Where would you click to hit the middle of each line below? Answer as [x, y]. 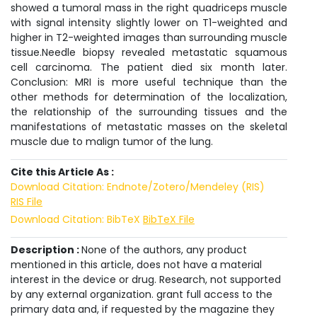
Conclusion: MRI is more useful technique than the [149, 82]
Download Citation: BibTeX [77, 219]
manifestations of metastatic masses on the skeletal [149, 127]
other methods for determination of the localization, [149, 97]
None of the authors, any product [164, 249]
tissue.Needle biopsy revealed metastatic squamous [149, 53]
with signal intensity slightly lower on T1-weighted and [149, 23]
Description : [46, 249]
